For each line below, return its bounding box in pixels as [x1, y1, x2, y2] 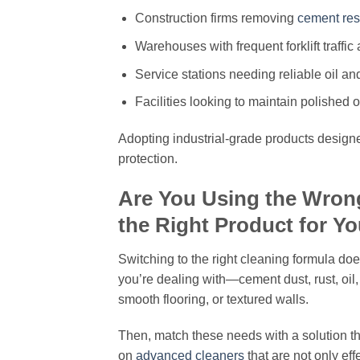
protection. [118, 151, 178, 166]
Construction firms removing [134, 11, 297, 26]
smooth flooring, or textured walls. [118, 292, 309, 306]
